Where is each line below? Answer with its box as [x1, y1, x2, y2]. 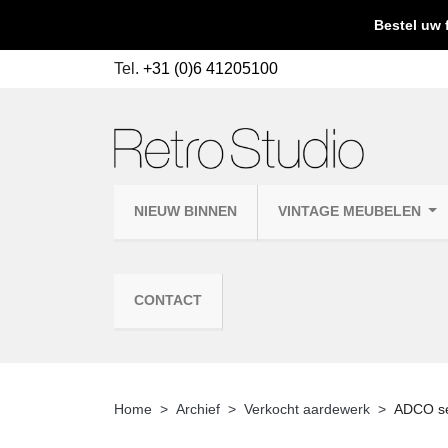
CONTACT [134, 292, 202, 308]
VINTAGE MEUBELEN [278, 203, 425, 219]
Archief [176, 400, 220, 417]
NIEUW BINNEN [134, 203, 237, 219]
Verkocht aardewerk [244, 400, 370, 417]
